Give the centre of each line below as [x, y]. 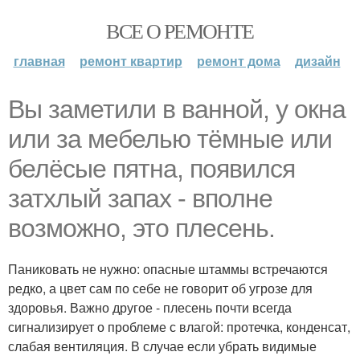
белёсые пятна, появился [151, 169]
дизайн [317, 61]
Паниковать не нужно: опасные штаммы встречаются [168, 269]
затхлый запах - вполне [140, 198]
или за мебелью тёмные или [170, 139]
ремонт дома [238, 61]
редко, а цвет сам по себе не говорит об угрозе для [160, 288]
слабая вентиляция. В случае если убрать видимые [162, 346]
